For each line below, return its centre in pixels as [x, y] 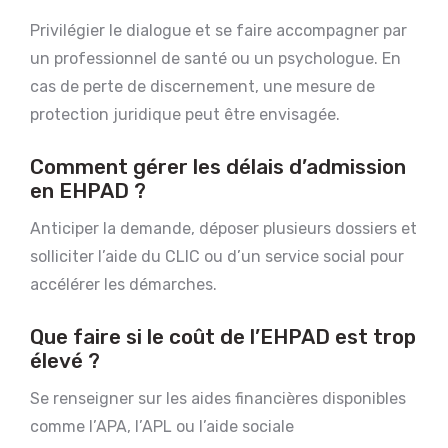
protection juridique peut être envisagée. [185, 114]
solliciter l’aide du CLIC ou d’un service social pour [217, 256]
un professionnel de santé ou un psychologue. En [215, 58]
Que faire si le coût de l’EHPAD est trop [223, 336]
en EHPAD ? [88, 190]
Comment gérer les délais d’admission [218, 166]
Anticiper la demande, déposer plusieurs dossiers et [223, 228]
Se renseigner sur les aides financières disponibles [218, 398]
